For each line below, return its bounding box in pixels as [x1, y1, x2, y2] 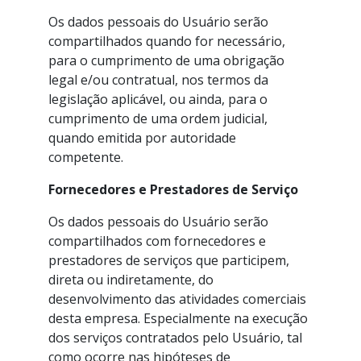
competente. [48, 148, 123, 166]
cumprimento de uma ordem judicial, [48, 110, 268, 127]
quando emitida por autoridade [48, 129, 236, 147]
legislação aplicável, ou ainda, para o [48, 90, 268, 108]
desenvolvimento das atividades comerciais [48, 290, 306, 308]
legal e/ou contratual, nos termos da [48, 71, 268, 89]
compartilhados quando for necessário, [48, 32, 285, 50]
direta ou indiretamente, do [48, 271, 214, 288]
